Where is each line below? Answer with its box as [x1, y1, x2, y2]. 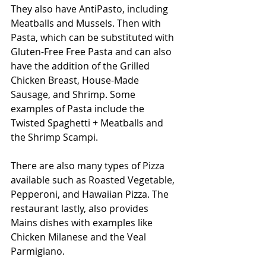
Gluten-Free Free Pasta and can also [11, 45, 174, 58]
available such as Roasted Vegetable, [11, 173, 177, 186]
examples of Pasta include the [11, 102, 147, 115]
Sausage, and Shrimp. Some [11, 87, 138, 101]
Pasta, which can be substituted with [11, 30, 176, 44]
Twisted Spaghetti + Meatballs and [11, 116, 166, 129]
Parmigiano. [11, 244, 67, 258]
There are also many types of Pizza [11, 159, 167, 172]
